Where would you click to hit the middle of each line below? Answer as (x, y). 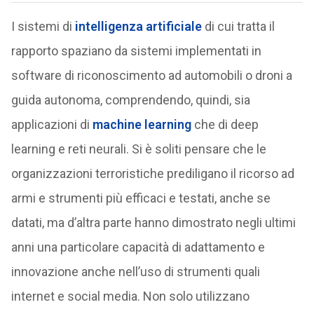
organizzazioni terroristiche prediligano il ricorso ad (152, 173)
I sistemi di (43, 26)
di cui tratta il (238, 26)
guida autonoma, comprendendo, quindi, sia (130, 100)
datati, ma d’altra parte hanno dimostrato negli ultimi (153, 223)
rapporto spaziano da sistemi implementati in (136, 51)
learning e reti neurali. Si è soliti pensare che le (138, 149)
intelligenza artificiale (138, 26)
